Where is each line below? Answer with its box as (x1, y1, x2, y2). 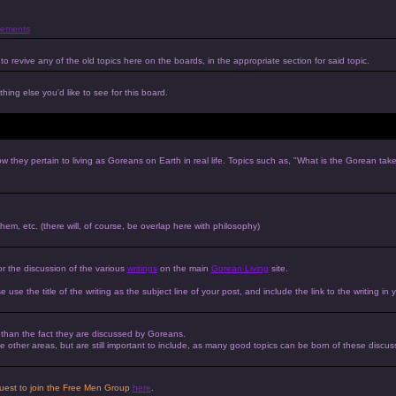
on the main (156, 263, 211, 273)
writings (126, 263, 157, 273)
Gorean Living (210, 263, 269, 273)
